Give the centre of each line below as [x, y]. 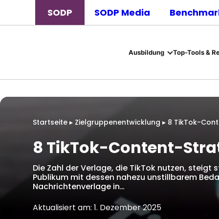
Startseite [50, 122]
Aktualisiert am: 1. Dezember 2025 [97, 208]
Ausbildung [146, 52]
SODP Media [122, 12]
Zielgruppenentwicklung [118, 122]
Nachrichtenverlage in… [79, 186]
